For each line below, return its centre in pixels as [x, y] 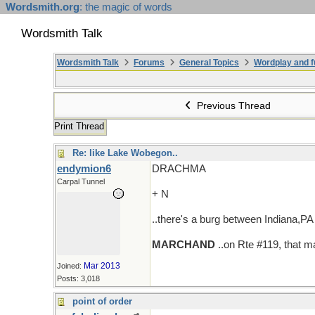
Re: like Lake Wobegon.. [125, 153]
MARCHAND [184, 245]
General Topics [209, 63]
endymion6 [84, 169]
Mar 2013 [102, 266]
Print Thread [79, 126]
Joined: [70, 266]
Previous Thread [233, 105]
